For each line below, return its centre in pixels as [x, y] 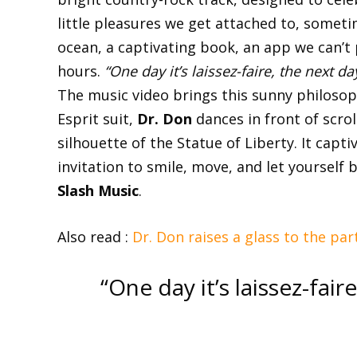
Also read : [95, 236]
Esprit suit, [97, 119]
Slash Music [98, 190]
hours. [81, 71]
